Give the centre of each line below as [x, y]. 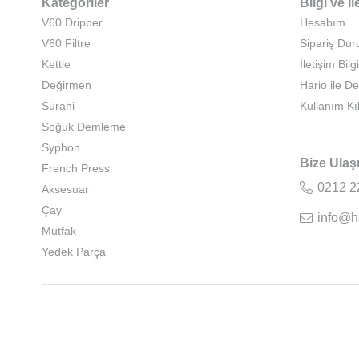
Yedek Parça [74, 252]
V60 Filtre [66, 44]
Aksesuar [65, 190]
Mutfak [59, 231]
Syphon [61, 148]
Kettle [56, 65]
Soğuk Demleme [84, 127]
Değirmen [67, 85]
